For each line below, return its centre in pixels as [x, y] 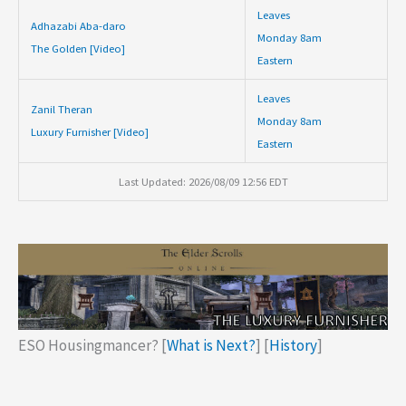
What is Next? [211, 346]
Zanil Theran [61, 108]
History [293, 346]
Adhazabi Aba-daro [78, 25]
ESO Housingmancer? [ [92, 346]
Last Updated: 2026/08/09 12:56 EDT [203, 181]
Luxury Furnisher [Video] [89, 131]
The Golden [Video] [77, 48]
